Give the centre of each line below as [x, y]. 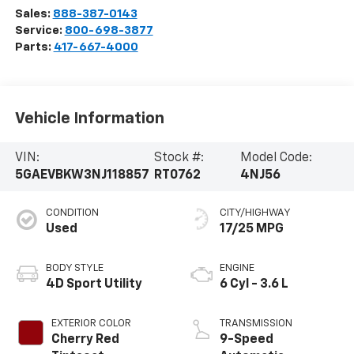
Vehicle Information [89, 119]
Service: [40, 30]
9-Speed [247, 339]
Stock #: [179, 158]
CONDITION [72, 213]
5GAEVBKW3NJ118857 [82, 176]
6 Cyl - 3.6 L [254, 284]
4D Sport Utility [94, 284]
